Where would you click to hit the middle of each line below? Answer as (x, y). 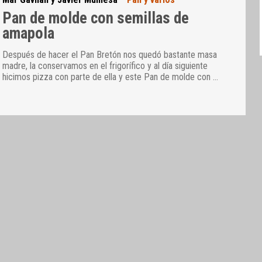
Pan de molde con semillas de (96, 18)
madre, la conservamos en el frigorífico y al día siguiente (105, 66)
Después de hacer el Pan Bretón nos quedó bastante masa (110, 55)
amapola (29, 34)
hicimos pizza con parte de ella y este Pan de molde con (108, 77)
